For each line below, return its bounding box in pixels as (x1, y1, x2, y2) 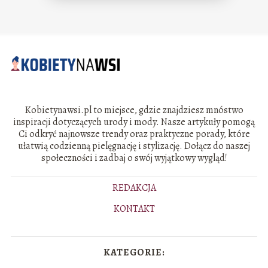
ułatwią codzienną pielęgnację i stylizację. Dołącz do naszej (18, 139, 250, 153)
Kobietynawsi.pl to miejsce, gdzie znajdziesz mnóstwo (25, 103, 243, 117)
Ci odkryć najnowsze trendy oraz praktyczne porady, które (18, 127, 250, 141)
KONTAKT (113, 202, 155, 216)
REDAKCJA (112, 181, 156, 195)
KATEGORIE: (103, 246, 165, 260)
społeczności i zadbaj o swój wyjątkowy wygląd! (41, 151, 227, 165)
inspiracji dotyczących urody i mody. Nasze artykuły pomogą (13, 115, 255, 129)
